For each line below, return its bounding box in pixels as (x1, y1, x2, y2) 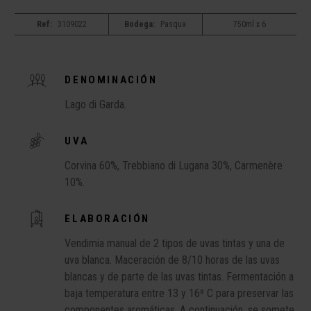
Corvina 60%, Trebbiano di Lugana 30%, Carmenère (65, 159, 283, 172)
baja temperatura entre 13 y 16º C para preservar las (65, 287, 294, 300)
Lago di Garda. (65, 98, 127, 111)
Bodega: (124, 19, 155, 29)
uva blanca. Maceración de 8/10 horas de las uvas (65, 253, 280, 267)
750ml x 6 (233, 19, 266, 29)
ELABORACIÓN (65, 212, 150, 225)
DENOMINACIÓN (65, 74, 158, 86)
